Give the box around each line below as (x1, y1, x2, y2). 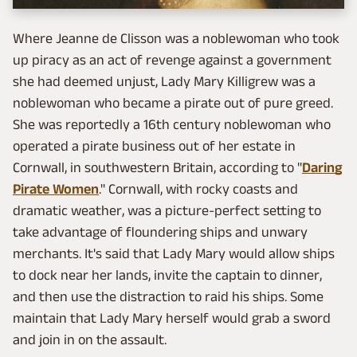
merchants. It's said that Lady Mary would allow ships (13, 245, 335, 261)
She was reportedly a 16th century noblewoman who (13, 116, 331, 132)
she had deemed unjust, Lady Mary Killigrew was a (13, 73, 316, 89)
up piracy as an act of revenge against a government (13, 51, 331, 68)
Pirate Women (13, 180, 99, 197)
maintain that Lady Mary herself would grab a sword (13, 309, 331, 326)
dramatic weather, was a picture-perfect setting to (13, 202, 321, 218)
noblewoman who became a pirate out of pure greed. (13, 94, 333, 111)
